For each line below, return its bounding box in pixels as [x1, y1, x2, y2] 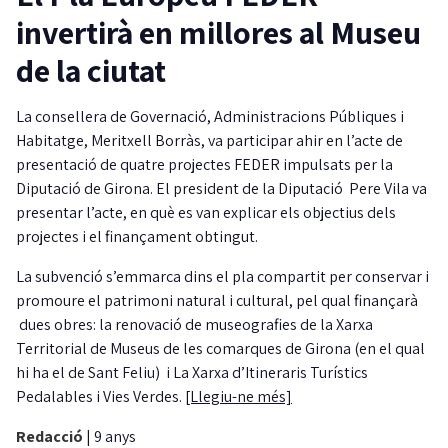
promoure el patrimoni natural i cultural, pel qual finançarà [16, 290, 418, 312]
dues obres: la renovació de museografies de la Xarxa [16, 314, 373, 336]
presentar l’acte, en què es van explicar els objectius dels [16, 202, 396, 224]
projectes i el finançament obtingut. [16, 226, 258, 248]
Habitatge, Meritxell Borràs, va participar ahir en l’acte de [16, 130, 403, 152]
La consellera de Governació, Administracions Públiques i [16, 106, 404, 128]
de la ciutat [16, 49, 166, 92]
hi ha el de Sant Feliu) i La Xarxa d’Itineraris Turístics [16, 362, 368, 384]
